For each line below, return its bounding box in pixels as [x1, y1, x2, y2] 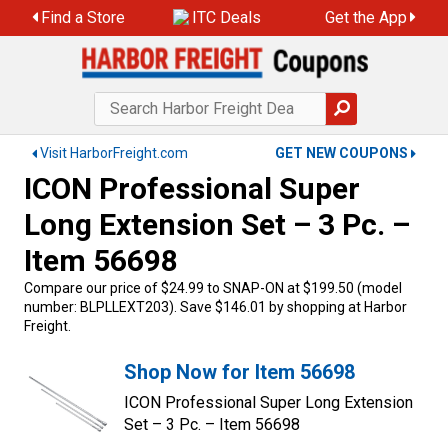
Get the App [324, 8, 407, 27]
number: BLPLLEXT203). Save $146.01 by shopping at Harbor [24, 299, 407, 315]
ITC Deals [192, 8, 262, 27]
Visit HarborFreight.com [40, 145, 188, 161]
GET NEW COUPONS [275, 145, 408, 161]
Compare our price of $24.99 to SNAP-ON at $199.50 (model [24, 280, 402, 296]
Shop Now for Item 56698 [124, 360, 355, 384]
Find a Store [41, 8, 125, 27]
